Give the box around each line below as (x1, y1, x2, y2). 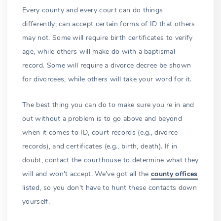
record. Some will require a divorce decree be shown (22, 60, 191, 70)
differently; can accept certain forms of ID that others (22, 19, 195, 29)
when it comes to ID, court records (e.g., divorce (22, 127, 178, 137)
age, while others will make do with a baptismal (22, 46, 176, 56)
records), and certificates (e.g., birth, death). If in (22, 141, 178, 151)
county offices (151, 169, 198, 179)
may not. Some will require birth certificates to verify (22, 33, 193, 42)
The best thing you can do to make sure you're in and (22, 100, 194, 110)
